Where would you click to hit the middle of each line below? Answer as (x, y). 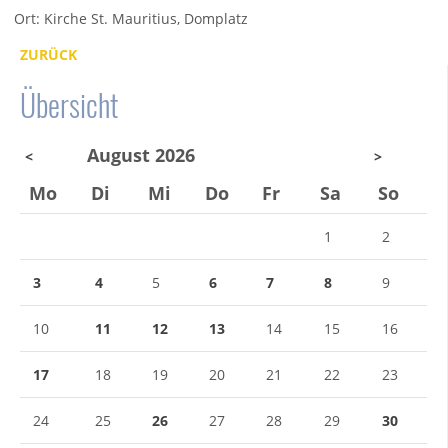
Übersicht (69, 105)
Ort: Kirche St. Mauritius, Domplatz (131, 19)
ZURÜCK (48, 55)
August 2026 (141, 155)
